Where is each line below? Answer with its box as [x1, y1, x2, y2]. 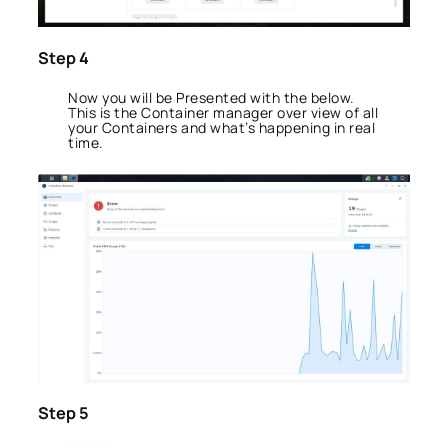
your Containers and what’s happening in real [68, 118, 375, 138]
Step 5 [38, 402, 89, 425]
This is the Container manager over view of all [68, 103, 378, 123]
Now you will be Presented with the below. [68, 88, 355, 108]
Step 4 [38, 47, 89, 70]
